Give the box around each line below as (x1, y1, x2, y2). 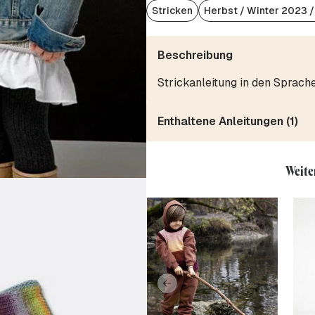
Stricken (151, 4, 193, 17)
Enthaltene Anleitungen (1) (157, 114, 298, 129)
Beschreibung (157, 48, 233, 63)
